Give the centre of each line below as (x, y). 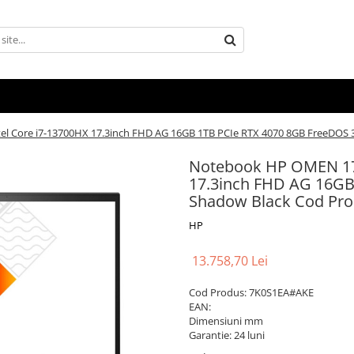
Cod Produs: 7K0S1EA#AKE (251, 292)
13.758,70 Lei (230, 261)
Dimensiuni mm (226, 321)
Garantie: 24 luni (227, 335)
